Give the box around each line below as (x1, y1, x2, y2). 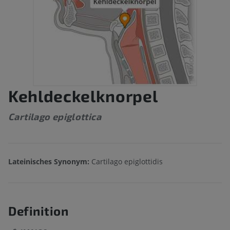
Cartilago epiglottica (8, 111, 101, 123)
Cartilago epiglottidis (89, 157, 163, 167)
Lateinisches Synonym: (8, 157, 89, 167)
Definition (8, 203, 69, 219)
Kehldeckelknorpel (8, 86, 158, 106)
